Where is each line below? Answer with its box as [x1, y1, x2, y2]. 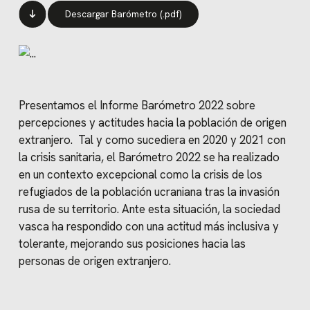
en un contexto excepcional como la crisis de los [18, 167, 262, 183]
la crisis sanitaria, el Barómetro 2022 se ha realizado [18, 149, 280, 165]
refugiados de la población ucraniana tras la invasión [18, 184, 280, 200]
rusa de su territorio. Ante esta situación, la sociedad [18, 201, 280, 217]
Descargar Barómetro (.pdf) [65, 8, 182, 20]
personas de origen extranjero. [18, 253, 171, 269]
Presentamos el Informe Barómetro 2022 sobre [18, 98, 255, 113]
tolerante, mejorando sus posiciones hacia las [18, 236, 246, 252]
